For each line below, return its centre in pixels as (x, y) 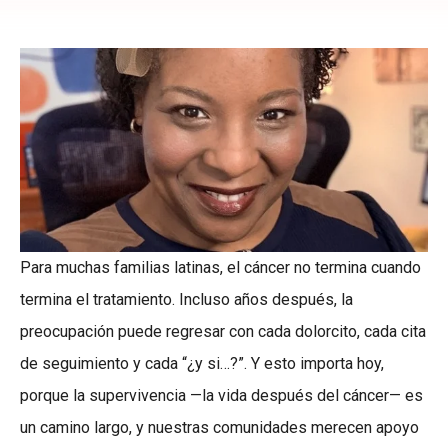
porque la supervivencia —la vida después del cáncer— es (221, 396)
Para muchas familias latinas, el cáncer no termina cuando (220, 268)
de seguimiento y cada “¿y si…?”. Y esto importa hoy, (202, 364)
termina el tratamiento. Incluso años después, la (186, 300)
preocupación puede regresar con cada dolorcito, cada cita (223, 332)
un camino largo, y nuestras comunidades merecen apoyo (219, 428)
